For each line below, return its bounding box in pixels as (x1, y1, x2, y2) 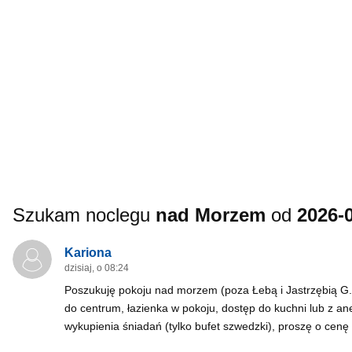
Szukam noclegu (13, 204, 156, 225)
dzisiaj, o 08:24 (64, 262, 129, 273)
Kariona (64, 245, 112, 259)
